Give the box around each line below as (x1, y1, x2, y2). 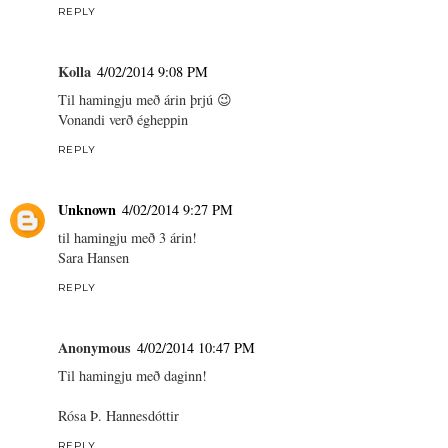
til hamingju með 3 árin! (58, 227, 197, 247)
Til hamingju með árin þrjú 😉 (58, 89, 232, 109)
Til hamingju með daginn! (58, 365, 207, 385)
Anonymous (58, 336, 131, 358)
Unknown (58, 198, 116, 220)
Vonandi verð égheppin (58, 109, 188, 129)
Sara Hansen (58, 247, 129, 267)
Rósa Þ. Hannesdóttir (58, 405, 179, 425)
